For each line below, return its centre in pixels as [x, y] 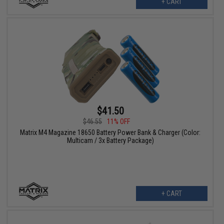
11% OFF [119, 121]
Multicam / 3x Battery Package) [110, 140]
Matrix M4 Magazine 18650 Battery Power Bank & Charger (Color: [110, 132]
